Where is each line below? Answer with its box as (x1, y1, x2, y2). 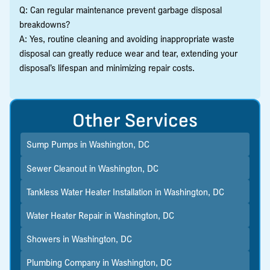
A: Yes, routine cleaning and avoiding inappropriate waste (19, 32, 234, 45)
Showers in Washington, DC (26, 233, 132, 245)
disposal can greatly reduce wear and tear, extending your (19, 46, 237, 59)
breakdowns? (19, 17, 70, 30)
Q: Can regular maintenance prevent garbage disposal (19, 3, 222, 16)
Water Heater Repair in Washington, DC (26, 209, 174, 221)
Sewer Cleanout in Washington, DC (26, 162, 159, 174)
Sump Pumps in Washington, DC (26, 138, 149, 151)
